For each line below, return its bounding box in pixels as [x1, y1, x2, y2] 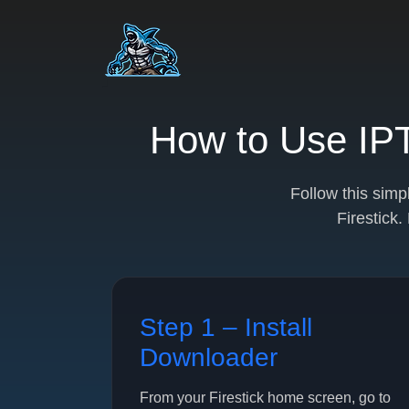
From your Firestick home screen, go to [140, 390, 391, 405]
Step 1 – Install [140, 313, 312, 341]
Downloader [140, 343, 278, 372]
